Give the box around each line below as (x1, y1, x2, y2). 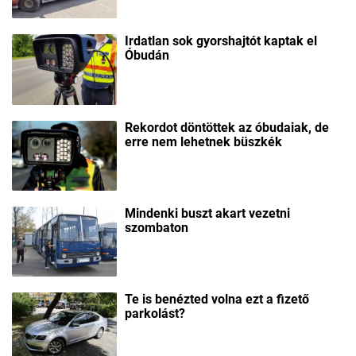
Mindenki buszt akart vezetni (125, 205, 290, 221)
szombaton (125, 219, 188, 235)
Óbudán (125, 48, 169, 64)
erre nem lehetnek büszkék (125, 133, 282, 149)
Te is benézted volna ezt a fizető (125, 291, 309, 307)
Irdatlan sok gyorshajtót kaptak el (125, 33, 317, 49)
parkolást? (125, 305, 185, 321)
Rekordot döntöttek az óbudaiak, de (125, 119, 329, 135)
